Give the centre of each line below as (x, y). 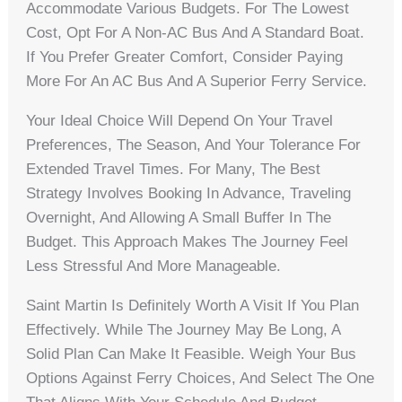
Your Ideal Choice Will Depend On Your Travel (180, 121)
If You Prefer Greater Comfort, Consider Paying (185, 57)
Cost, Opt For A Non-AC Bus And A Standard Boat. (196, 33)
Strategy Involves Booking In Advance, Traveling (189, 194)
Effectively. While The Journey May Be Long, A (184, 330)
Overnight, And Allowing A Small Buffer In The (179, 218)
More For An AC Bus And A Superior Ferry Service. (197, 82)
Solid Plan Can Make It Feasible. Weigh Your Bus (192, 354)
